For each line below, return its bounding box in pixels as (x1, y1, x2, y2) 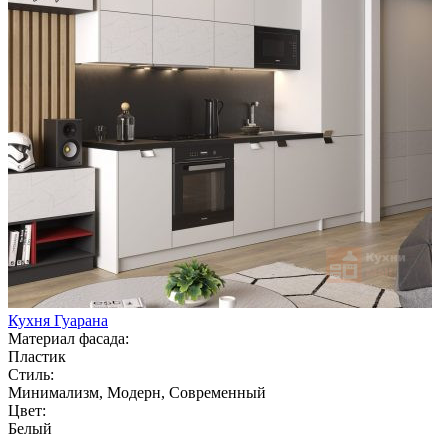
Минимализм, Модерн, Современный (8, 383, 266, 401)
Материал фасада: (8, 329, 129, 347)
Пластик (8, 347, 66, 365)
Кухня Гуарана (8, 311, 108, 329)
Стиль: (8, 365, 54, 383)
